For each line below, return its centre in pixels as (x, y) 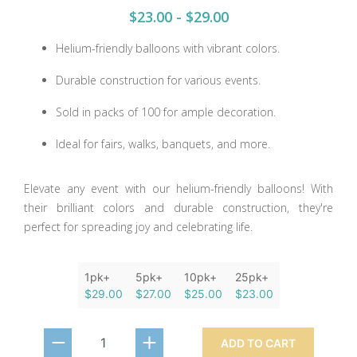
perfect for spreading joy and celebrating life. (138, 227)
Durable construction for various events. (158, 80)
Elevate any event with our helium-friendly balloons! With (178, 189)
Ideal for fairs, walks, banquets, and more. (163, 144)
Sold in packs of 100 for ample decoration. (166, 112)
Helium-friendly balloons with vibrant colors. (168, 49)
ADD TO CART (258, 343)
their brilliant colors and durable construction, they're (178, 208)
